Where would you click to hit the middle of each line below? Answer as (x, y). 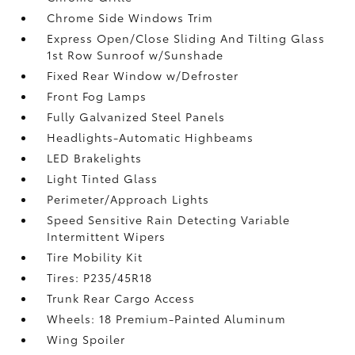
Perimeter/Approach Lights (128, 198)
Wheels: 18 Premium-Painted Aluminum (167, 318)
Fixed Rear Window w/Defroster (143, 75)
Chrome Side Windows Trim (130, 17)
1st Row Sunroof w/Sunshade (136, 54)
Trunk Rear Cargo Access (121, 298)
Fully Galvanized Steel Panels (136, 116)
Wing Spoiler (86, 339)
